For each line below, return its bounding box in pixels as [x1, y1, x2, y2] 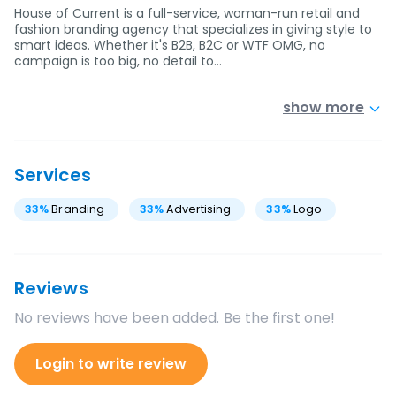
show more [283, 97, 364, 118]
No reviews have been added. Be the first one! [14, 308, 336, 328]
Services [14, 163, 91, 187]
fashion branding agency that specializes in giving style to [14, 20, 372, 38]
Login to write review [35, 354, 187, 374]
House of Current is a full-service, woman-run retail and [14, 4, 360, 22]
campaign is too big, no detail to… [14, 52, 222, 70]
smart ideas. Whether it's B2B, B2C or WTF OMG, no [14, 36, 325, 54]
